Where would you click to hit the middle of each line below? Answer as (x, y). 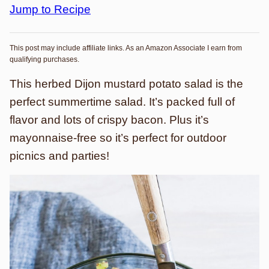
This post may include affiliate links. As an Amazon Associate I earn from (126, 48)
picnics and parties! (59, 156)
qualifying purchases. (44, 59)
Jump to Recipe (50, 9)
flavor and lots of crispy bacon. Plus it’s (109, 120)
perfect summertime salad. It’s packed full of (122, 102)
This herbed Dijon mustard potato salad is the (126, 84)
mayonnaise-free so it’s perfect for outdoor (118, 138)
